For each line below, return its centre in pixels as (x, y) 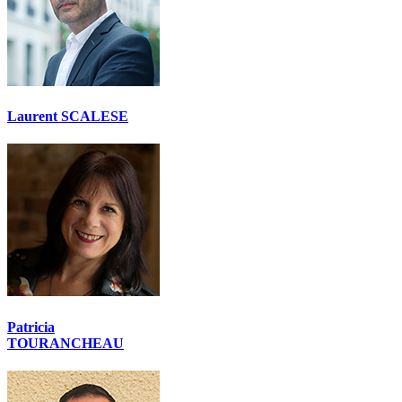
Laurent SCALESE (68, 117)
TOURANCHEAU (66, 343)
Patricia (31, 327)
